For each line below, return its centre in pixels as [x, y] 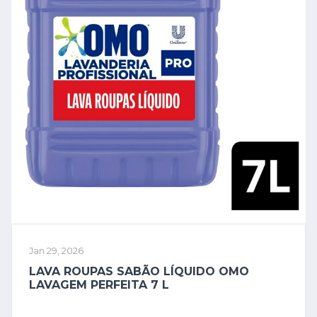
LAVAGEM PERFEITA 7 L [99, 285]
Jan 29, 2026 [56, 251]
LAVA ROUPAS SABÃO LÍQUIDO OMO [139, 271]
